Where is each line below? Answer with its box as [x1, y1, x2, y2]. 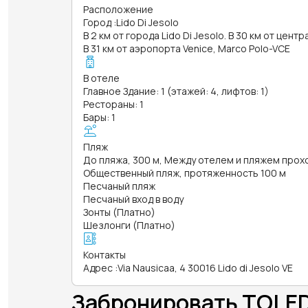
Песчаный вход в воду [83, 192, 184, 206]
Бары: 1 [83, 110, 115, 124]
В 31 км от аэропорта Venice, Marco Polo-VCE [83, 41, 290, 55]
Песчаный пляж [83, 179, 155, 192]
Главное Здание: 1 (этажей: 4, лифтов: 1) [83, 84, 269, 98]
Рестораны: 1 [83, 97, 144, 111]
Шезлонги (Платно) [83, 218, 175, 232]
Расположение [83, 2, 153, 16]
